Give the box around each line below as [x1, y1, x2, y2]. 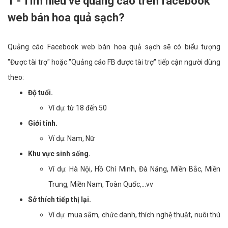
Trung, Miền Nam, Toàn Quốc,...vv [48, 180, 153, 188]
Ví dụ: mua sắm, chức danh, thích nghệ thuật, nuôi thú [48, 210, 220, 219]
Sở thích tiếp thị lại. [28, 195, 91, 204]
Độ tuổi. [28, 88, 53, 97]
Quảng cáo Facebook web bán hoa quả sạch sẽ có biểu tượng [8, 42, 220, 51]
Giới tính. [28, 119, 58, 127]
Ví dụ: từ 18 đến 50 [48, 103, 107, 112]
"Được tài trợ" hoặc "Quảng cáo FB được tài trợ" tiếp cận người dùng [8, 58, 220, 66]
